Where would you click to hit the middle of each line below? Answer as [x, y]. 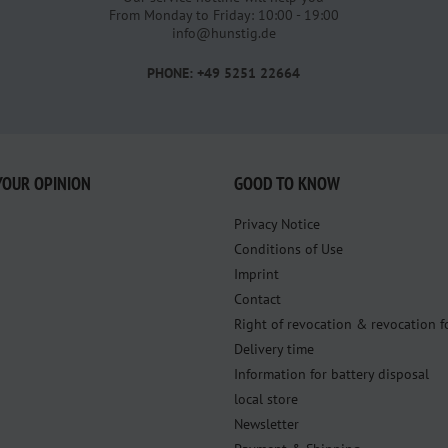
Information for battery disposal [331, 373]
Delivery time [274, 348]
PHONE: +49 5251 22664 [224, 72]
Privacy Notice [277, 223]
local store [266, 398]
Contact [257, 298]
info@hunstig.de [223, 32]
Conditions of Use [288, 248]
